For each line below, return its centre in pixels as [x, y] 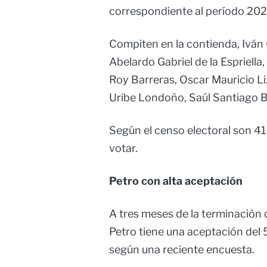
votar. [123, 148]
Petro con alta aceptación [176, 181]
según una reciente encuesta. [182, 250]
